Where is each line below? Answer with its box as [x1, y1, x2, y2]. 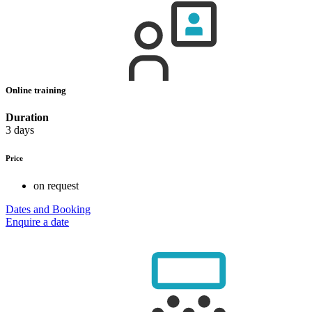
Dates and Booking [6, 203, 91, 215]
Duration [6, 111, 49, 124]
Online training [6, 84, 68, 95]
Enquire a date [6, 216, 69, 228]
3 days [6, 124, 34, 136]
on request [33, 180, 79, 192]
